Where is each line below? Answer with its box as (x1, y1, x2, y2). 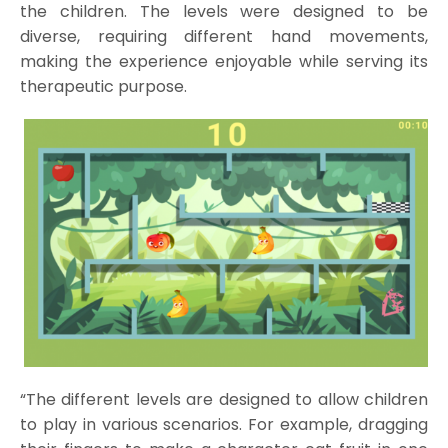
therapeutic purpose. (19, 74, 187, 98)
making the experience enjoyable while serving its (19, 49, 429, 73)
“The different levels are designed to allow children (19, 388, 429, 412)
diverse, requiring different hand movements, (19, 24, 429, 48)
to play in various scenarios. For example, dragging (19, 413, 429, 437)
